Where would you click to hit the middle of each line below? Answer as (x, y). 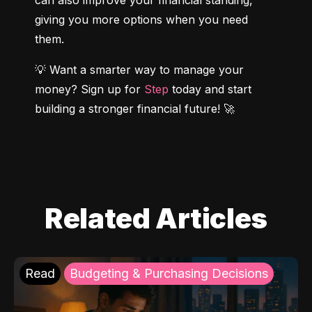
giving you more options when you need (141, 20)
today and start (210, 89)
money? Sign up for (89, 89)
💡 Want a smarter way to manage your (139, 70)
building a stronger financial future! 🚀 (135, 109)
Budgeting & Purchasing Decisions (169, 274)
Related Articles (156, 219)
